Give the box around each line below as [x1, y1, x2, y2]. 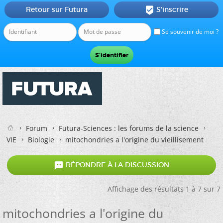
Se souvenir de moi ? [160, 27, 219, 36]
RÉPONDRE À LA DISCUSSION [64, 160, 169, 170]
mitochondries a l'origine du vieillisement [65, 135, 204, 144]
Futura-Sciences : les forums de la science [59, 123, 199, 133]
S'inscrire [156, 5, 188, 14]
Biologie [28, 135, 54, 144]
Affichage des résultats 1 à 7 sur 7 [108, 184, 221, 194]
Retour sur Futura [25, 5, 88, 14]
